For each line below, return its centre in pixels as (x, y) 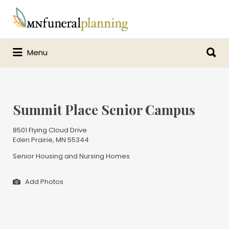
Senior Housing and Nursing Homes (71, 156)
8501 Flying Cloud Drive (50, 130)
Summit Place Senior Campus (104, 110)
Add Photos (43, 181)
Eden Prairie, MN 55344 (51, 140)
